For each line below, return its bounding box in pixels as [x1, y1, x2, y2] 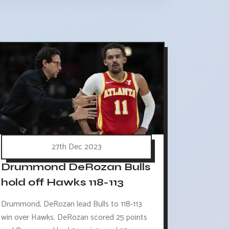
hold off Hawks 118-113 [1, 175, 124, 189]
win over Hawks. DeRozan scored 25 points [1, 210, 148, 224]
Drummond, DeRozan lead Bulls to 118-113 [1, 197, 143, 211]
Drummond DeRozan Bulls [1, 160, 151, 173]
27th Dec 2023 [51, 140, 102, 154]
